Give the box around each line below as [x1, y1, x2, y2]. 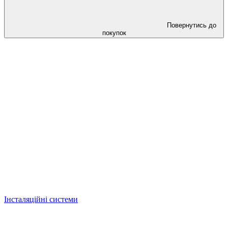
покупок [102, 29, 126, 37]
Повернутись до [166, 21, 216, 29]
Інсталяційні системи [4, 195, 78, 204]
